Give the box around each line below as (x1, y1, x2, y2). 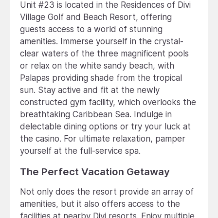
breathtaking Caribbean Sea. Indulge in (20, 109, 172, 119)
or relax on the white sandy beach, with (20, 60, 174, 71)
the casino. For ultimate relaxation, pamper (20, 133, 185, 144)
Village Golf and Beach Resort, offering (20, 12, 172, 22)
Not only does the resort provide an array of (20, 186, 194, 197)
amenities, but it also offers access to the (20, 199, 180, 209)
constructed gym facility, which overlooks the (20, 97, 196, 107)
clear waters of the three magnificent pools (20, 48, 189, 58)
